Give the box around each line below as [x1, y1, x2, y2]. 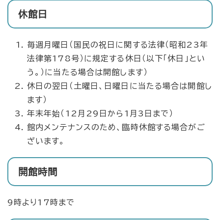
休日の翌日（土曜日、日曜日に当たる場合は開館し [27, 82, 212, 90]
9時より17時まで [7, 198, 75, 206]
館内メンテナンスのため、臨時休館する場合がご [27, 123, 205, 131]
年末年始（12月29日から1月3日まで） [27, 109, 174, 117]
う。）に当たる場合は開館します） [27, 68, 148, 76]
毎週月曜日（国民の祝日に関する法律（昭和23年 [27, 40, 208, 49]
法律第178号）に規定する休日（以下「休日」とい [27, 54, 205, 62]
